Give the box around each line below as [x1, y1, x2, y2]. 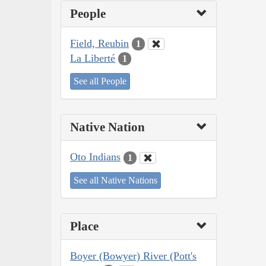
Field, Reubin [70, 37, 129, 49]
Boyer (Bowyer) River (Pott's [70, 249, 197, 262]
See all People [74, 76, 126, 87]
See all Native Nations [74, 175, 157, 185]
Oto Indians [70, 151, 121, 163]
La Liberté [70, 52, 115, 64]
